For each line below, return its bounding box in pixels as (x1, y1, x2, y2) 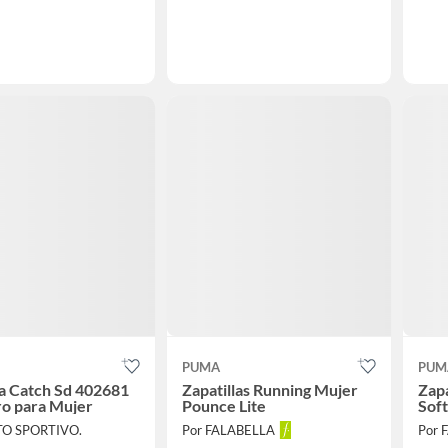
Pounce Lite (181, 396, 266, 416)
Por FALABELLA (181, 422, 275, 439)
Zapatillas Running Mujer (181, 380, 358, 400)
